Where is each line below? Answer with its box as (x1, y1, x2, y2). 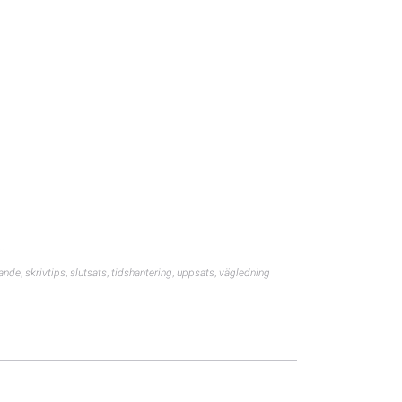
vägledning (219, 267, 270, 280)
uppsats (177, 267, 214, 280)
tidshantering (111, 267, 172, 280)
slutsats (70, 267, 107, 280)
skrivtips (25, 267, 66, 280)
